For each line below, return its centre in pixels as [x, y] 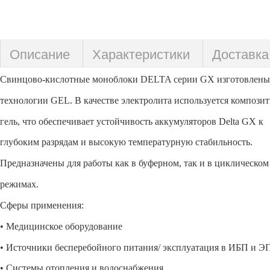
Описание [40, 55]
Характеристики [141, 55]
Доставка [240, 55]
